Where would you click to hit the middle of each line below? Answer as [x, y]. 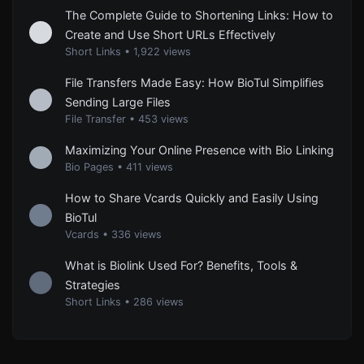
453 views [163, 119]
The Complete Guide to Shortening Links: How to [199, 15]
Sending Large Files [118, 102]
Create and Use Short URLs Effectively [170, 35]
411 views [149, 167]
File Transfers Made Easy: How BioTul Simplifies [195, 83]
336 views [136, 235]
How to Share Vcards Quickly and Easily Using [192, 198]
